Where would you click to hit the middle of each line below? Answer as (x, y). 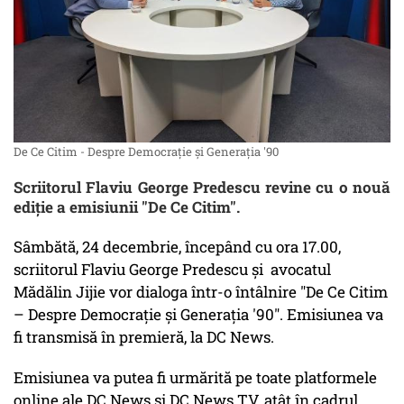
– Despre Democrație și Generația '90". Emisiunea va (198, 315)
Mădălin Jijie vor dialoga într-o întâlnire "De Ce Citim (201, 292)
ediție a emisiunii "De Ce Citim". (127, 207)
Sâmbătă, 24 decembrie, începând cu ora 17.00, (177, 247)
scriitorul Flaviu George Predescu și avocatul (172, 270)
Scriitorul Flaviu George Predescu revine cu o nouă (202, 188)
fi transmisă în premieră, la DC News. (147, 337)
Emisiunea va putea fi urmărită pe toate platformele (195, 378)
